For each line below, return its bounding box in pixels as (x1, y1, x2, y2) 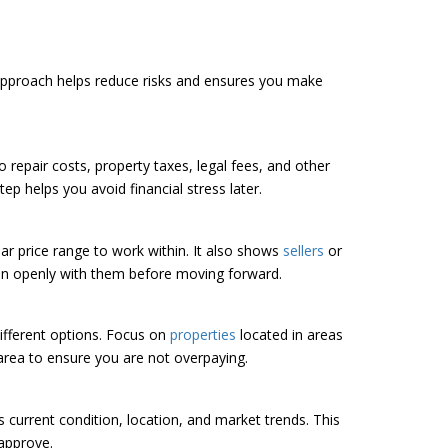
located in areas (236, 325, 343, 345)
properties (170, 325, 236, 345)
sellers (283, 240, 324, 260)
